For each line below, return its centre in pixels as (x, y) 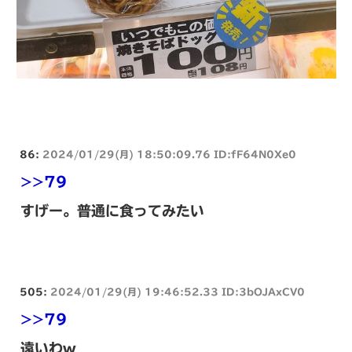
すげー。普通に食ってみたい (112, 210)
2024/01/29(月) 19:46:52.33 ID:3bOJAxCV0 (178, 291)
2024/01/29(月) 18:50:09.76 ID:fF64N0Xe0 (169, 154)
